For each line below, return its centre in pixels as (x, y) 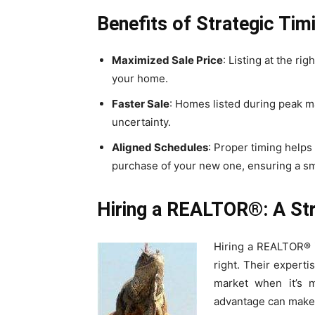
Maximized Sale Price (167, 60)
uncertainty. (141, 122)
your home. (140, 78)
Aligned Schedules (160, 147)
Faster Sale (141, 104)
